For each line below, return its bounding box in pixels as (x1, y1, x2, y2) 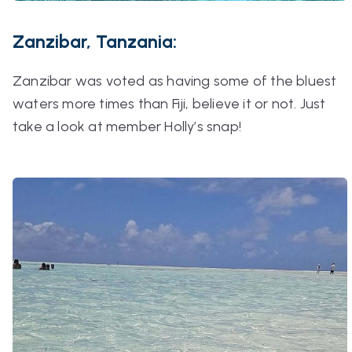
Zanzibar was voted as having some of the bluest (13, 71, 337, 90)
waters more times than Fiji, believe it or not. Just (13, 94, 326, 112)
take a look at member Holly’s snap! (13, 117, 241, 135)
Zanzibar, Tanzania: (13, 30, 177, 53)
